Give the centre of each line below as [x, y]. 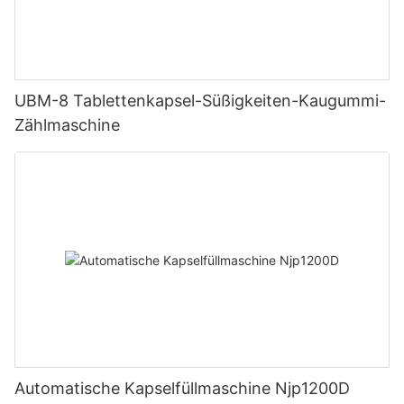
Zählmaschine [67, 125]
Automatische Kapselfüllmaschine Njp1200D [182, 388]
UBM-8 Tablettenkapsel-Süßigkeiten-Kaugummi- [200, 101]
